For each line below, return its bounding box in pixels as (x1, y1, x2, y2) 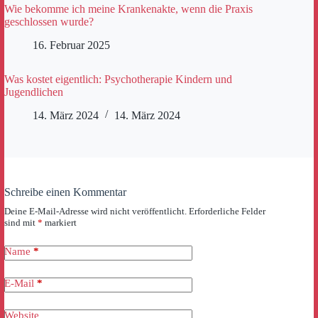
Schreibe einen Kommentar (4, 185, 126, 198)
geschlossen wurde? (4, 16, 94, 28)
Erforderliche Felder (189, 205, 265, 216)
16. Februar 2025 (33, 39, 110, 52)
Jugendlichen (4, 86, 63, 99)
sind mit (4, 216, 38, 228)
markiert (43, 216, 77, 228)
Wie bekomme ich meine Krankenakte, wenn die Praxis (4, 3, 253, 16)
